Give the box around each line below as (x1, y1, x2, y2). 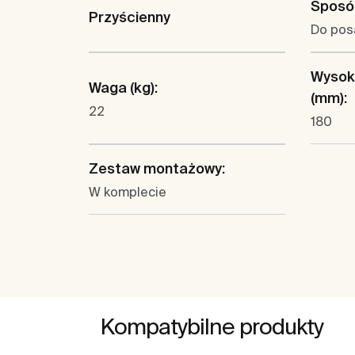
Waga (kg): (89, 78, 158, 96)
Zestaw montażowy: (89, 160, 225, 177)
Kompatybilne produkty (101, 314, 323, 339)
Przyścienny (89, 9, 170, 26)
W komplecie (89, 185, 166, 200)
